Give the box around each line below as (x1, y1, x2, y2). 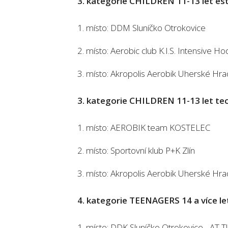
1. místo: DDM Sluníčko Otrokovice (77, 22, 206, 34)
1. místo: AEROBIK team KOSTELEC (77, 122, 211, 133)
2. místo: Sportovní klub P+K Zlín (77, 145, 195, 156)
